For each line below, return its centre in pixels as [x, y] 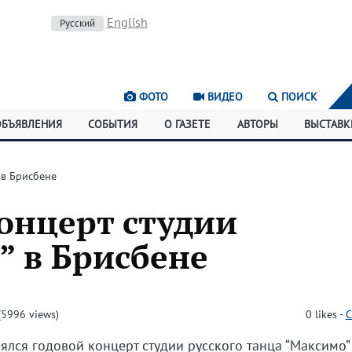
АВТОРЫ [257, 124]
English [127, 22]
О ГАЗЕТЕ [188, 124]
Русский [77, 23]
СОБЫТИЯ [113, 124]
